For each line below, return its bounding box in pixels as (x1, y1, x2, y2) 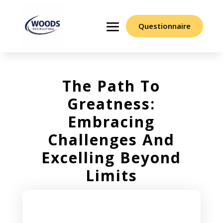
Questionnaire (138, 21, 191, 31)
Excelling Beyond (41, 147, 182, 168)
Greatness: (67, 94, 156, 114)
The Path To (62, 76, 161, 97)
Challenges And (48, 129, 175, 150)
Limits (85, 165, 137, 186)
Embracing (68, 111, 155, 132)
